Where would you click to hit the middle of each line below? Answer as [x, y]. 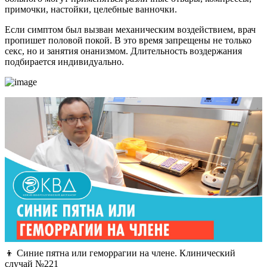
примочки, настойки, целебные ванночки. [91, 10]
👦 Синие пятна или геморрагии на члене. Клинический [120, 253]
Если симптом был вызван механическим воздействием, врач [130, 30]
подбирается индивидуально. [64, 62]
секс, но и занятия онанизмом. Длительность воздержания [123, 51]
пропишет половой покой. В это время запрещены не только [128, 41]
